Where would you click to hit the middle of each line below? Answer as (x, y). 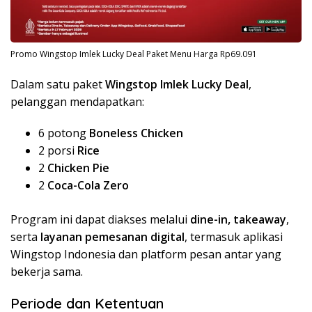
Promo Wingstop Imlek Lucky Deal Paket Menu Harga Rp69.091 (134, 54)
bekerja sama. (47, 272)
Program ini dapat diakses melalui (100, 220)
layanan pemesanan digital (112, 237)
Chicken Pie (78, 168)
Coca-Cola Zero (88, 186)
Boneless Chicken (136, 133)
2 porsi (58, 151)
